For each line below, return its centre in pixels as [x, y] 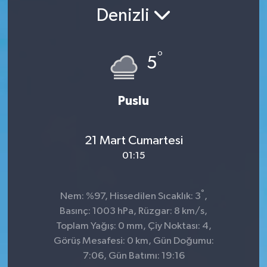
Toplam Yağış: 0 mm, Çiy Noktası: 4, [133, 226]
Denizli [125, 16]
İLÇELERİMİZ [63, 82]
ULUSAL [52, 52]
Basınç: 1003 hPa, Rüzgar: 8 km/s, [133, 211]
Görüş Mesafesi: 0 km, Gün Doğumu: [133, 241]
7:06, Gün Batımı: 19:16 [133, 256]
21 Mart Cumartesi [133, 141]
